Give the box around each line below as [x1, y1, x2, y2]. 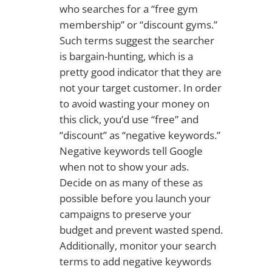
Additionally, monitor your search [59, 238, 216, 253]
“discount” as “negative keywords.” [59, 127, 220, 142]
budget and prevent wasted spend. [59, 222, 223, 237]
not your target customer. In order [59, 80, 222, 95]
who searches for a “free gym [59, 1, 198, 16]
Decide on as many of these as [59, 175, 203, 189]
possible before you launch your [59, 191, 211, 205]
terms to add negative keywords [59, 254, 211, 268]
